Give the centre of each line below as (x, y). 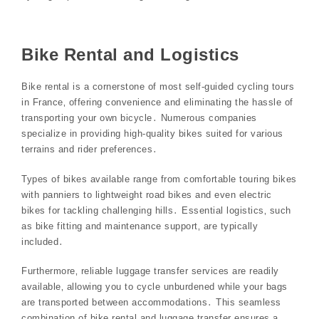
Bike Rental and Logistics (130, 55)
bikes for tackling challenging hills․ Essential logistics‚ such (156, 210)
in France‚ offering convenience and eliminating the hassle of (157, 103)
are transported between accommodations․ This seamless (151, 303)
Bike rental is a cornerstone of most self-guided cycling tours (158, 87)
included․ (43, 241)
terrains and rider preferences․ (90, 150)
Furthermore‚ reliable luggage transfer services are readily (150, 271)
